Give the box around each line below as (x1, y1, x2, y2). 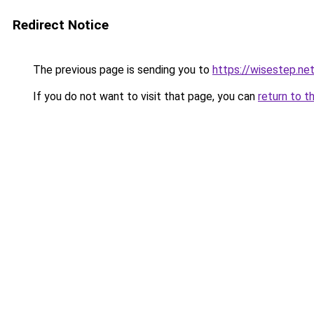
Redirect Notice (13, 17, 109, 33)
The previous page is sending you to (30, 63, 212, 76)
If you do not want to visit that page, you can (30, 90, 258, 103)
